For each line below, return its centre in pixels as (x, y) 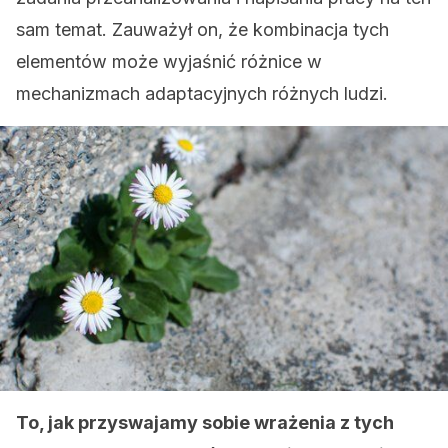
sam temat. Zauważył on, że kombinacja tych (202, 29)
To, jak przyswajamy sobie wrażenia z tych (205, 422)
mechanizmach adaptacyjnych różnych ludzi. (202, 93)
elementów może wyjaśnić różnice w (169, 61)
